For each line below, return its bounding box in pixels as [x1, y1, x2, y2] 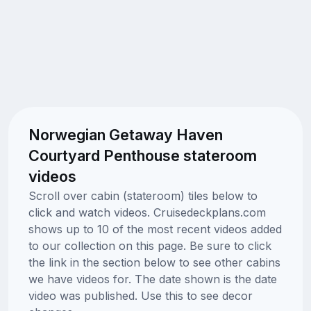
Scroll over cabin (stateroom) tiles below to [28, 188, 258, 203]
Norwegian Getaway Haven [28, 125, 223, 144]
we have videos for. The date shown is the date [28, 271, 277, 286]
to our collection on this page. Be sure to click [28, 238, 271, 253]
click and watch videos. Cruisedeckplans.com [28, 205, 266, 219]
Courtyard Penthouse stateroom [28, 146, 257, 165]
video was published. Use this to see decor [28, 288, 253, 303]
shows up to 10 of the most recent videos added [28, 221, 282, 236]
